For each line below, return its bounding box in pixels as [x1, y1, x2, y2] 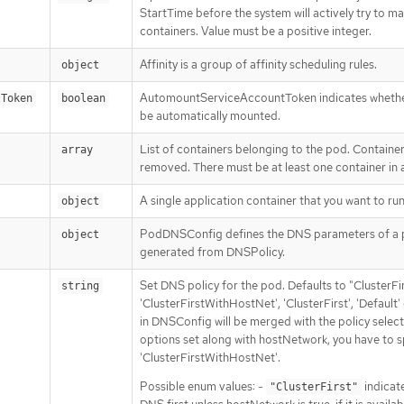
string [61, 279, 99, 292]
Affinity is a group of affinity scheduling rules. [140, 56, 377, 72]
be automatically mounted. [140, 107, 280, 124]
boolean [61, 91, 106, 105]
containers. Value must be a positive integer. [140, 23, 372, 39]
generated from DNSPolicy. [140, 243, 285, 260]
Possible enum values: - [140, 378, 266, 394]
